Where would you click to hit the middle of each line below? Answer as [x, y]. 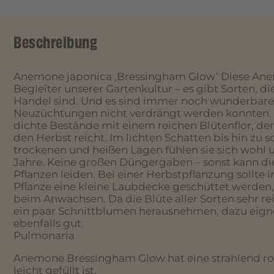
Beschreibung [55, 43]
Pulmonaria [44, 235]
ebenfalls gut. [49, 223]
